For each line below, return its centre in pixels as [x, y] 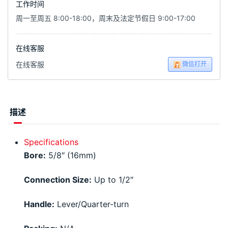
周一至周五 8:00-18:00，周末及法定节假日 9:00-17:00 [106, 18]
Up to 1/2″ [112, 180]
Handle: [39, 204]
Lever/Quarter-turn [92, 204]
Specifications [51, 142]
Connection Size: [58, 180]
